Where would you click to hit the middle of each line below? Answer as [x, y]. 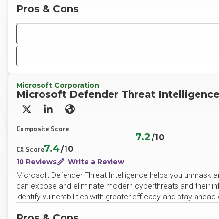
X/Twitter [45, 113]
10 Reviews [36, 162]
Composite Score [43, 129]
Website [87, 113]
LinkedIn [66, 113]
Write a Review [95, 162]
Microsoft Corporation [58, 85]
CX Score [30, 150]
